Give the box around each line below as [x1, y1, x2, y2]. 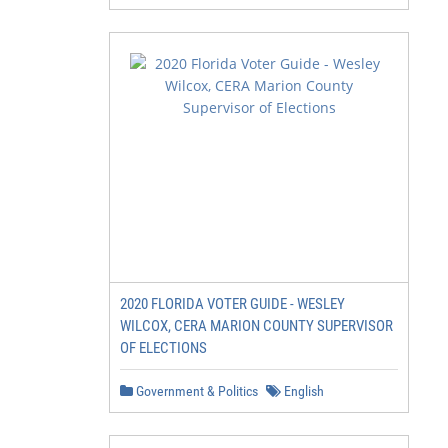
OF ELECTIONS [120, 339, 207, 357]
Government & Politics [133, 383, 258, 399]
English [281, 383, 324, 399]
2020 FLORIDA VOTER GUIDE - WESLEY [120, 295, 345, 313]
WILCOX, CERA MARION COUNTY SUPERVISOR [120, 317, 393, 335]
